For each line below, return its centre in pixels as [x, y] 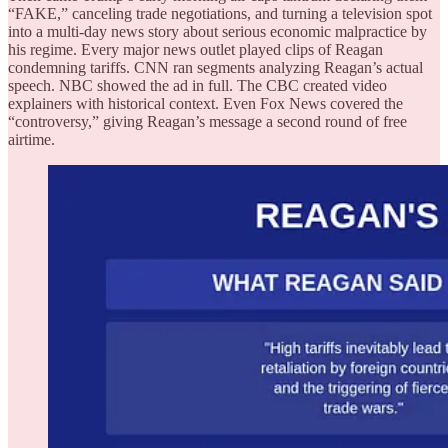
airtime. [31, 140]
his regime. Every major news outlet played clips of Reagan [195, 50]
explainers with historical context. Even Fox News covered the [205, 104]
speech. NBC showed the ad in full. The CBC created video [197, 86]
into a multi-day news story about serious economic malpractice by [217, 32]
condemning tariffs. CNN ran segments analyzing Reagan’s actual [215, 68]
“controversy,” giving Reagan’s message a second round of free [207, 122]
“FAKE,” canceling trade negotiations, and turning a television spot [220, 14]
